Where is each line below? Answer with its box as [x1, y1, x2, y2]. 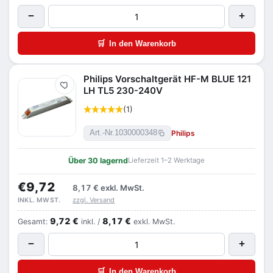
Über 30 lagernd [68, 156, 128, 165]
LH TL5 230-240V [83, 85, 163, 96]
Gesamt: [18, 217, 50, 226]
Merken [64, 83, 88, 93]
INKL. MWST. [18, 196, 61, 204]
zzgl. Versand [73, 196, 115, 204]
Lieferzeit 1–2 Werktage [128, 156, 205, 165]
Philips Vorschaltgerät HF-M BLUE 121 [83, 73, 251, 85]
